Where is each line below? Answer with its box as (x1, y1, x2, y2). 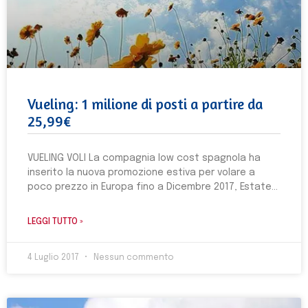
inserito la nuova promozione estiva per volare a (27, 168, 255, 177)
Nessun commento (91, 254, 174, 262)
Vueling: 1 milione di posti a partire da (27, 96, 263, 113)
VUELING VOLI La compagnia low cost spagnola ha (27, 153, 261, 163)
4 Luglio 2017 (27, 254, 81, 262)
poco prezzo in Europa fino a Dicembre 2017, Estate (27, 182, 272, 192)
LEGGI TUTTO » (27, 218, 83, 226)
